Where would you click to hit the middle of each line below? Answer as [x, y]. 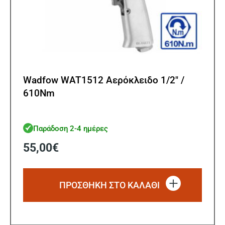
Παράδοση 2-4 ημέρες [71, 128]
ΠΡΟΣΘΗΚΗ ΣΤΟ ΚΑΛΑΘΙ [109, 185]
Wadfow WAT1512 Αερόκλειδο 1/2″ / [104, 80]
